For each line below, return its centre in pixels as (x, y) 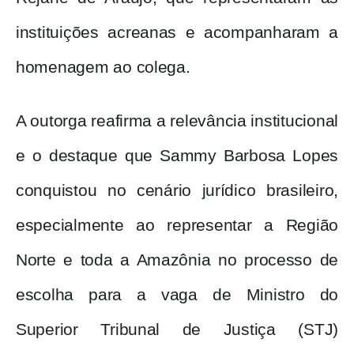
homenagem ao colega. (103, 68)
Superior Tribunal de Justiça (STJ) (177, 330)
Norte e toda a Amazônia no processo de (177, 260)
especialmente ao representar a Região (177, 226)
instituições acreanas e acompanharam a (177, 33)
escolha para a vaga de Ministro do (177, 295)
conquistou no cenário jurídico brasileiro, (177, 191)
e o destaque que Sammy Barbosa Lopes (177, 156)
